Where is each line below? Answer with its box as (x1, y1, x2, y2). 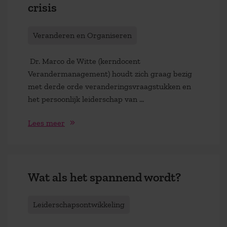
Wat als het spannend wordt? (28, 169, 181, 184)
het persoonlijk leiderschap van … (28, 94, 144, 104)
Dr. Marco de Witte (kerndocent (28, 56, 140, 66)
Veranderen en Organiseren (33, 30, 132, 40)
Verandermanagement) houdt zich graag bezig (28, 68, 192, 79)
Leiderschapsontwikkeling (33, 200, 125, 210)
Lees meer (28, 118, 65, 128)
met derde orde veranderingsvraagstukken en (28, 81, 191, 91)
